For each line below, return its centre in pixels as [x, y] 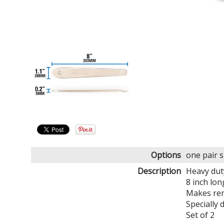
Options [166, 155]
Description [159, 171]
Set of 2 [200, 215]
